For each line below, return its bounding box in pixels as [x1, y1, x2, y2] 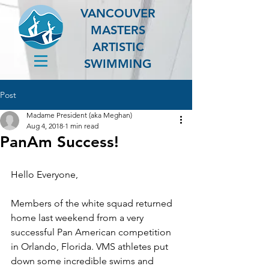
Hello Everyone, [11, 169, 78, 180]
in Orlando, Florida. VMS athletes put [11, 241, 171, 252]
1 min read [65, 121, 98, 130]
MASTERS [91, 23, 145, 37]
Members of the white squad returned [11, 198, 175, 209]
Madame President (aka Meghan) [26, 110, 132, 119]
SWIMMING [84, 56, 152, 71]
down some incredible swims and [11, 255, 156, 267]
